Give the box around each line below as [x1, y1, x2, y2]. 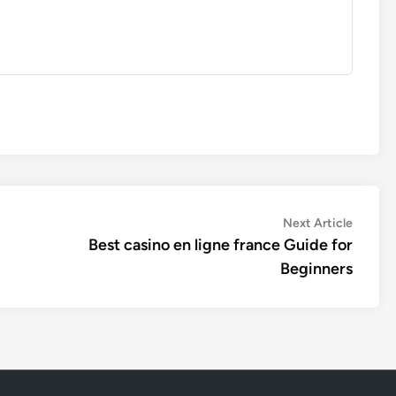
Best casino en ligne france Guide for [88, 235, 353, 255]
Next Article [283, 216, 353, 231]
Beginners [280, 259, 353, 278]
